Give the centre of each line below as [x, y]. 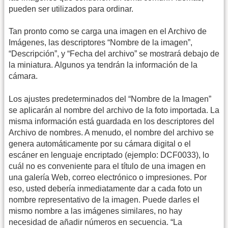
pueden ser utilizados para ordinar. [71, 9]
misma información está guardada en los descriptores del [111, 121]
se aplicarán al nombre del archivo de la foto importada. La [114, 110]
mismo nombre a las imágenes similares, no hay [95, 211]
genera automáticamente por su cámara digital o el [100, 144]
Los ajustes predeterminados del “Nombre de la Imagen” [110, 99]
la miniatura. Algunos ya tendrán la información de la [103, 65]
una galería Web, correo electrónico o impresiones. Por [108, 177]
